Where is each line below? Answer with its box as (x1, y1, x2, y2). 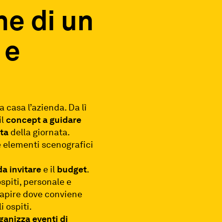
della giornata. (8, 126, 70, 137)
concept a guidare (6, 114, 82, 125)
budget (57, 164, 87, 174)
